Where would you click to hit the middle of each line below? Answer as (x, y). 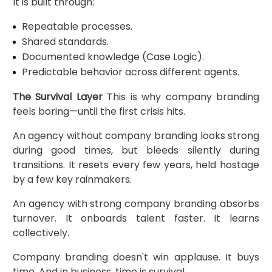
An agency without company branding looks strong (136, 135)
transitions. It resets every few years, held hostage (136, 165)
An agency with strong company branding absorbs (136, 203)
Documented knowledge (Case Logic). (113, 56)
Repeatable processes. (77, 26)
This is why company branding (181, 97)
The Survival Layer (57, 97)
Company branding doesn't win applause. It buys (136, 257)
